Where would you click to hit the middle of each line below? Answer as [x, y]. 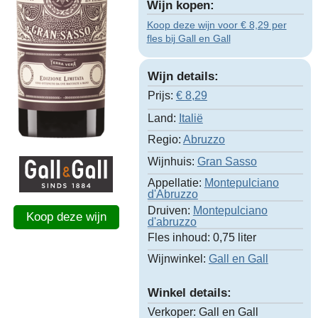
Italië [191, 119]
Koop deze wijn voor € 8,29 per [216, 24]
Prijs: [160, 95]
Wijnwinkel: [176, 259]
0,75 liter [233, 237]
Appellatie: [174, 183]
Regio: [164, 140]
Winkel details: [189, 293]
